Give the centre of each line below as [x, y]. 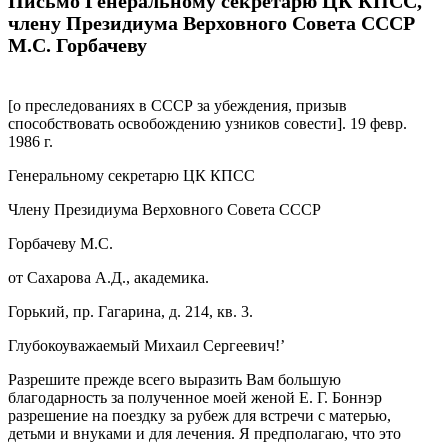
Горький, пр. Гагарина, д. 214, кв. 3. [130, 312]
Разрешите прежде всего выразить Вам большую [174, 380]
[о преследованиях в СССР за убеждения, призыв [177, 106]
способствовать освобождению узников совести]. [179, 124]
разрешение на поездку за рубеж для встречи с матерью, [199, 416]
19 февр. [378, 124]
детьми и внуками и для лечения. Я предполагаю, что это [204, 434]
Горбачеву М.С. [60, 244]
